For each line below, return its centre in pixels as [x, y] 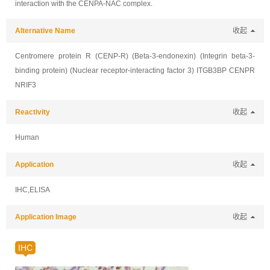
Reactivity [33, 112]
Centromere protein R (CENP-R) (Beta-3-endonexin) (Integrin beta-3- [135, 56]
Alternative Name [45, 31]
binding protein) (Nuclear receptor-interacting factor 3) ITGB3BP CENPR [135, 71]
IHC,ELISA [33, 190]
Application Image [46, 217]
